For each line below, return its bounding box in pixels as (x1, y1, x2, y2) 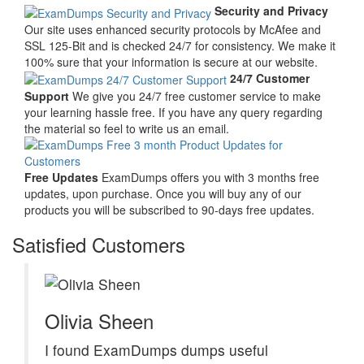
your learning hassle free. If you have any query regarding (24, 103, 323, 120)
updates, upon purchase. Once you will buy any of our (24, 184, 301, 201)
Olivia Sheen (45, 305, 154, 335)
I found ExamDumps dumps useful (45, 339, 268, 360)
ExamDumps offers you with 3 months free (102, 168, 319, 185)
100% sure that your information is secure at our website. (24, 53, 318, 70)
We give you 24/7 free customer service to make (72, 87, 321, 104)
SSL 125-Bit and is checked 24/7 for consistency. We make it (24, 37, 336, 54)
